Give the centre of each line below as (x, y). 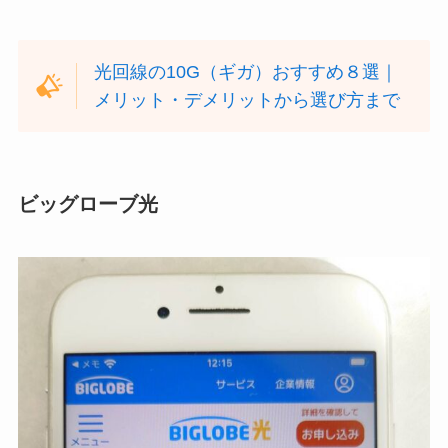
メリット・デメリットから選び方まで (247, 100)
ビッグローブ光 (87, 204)
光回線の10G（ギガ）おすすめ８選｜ (246, 72)
